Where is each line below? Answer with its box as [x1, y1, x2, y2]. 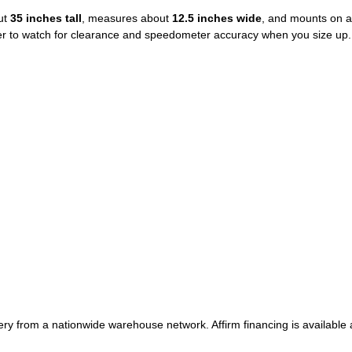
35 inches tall [10, 12, 82, 25]
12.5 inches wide [172, 12, 262, 25]
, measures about [82, 12, 172, 25]
